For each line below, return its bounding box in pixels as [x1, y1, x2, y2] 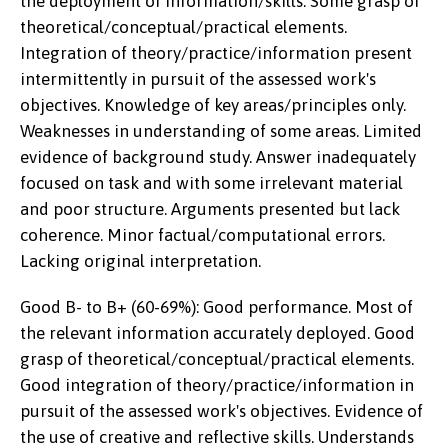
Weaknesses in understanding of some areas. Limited [20, 121, 422, 141]
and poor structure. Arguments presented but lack [20, 199, 400, 219]
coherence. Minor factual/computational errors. [20, 225, 385, 245]
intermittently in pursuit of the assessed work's [20, 69, 376, 89]
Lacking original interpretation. [20, 251, 261, 271]
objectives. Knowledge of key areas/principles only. [20, 95, 406, 115]
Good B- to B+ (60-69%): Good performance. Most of [20, 297, 413, 317]
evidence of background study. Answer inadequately [20, 147, 416, 167]
